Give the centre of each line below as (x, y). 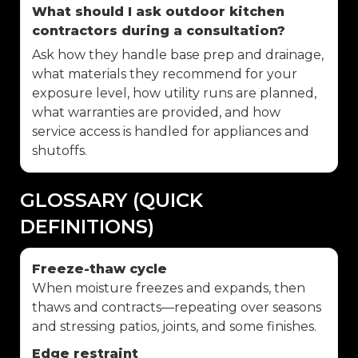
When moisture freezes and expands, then (169, 288)
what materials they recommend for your (165, 74)
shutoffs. (60, 150)
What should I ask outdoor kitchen (158, 11)
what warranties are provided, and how (156, 112)
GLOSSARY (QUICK (111, 200)
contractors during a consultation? (159, 30)
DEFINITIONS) (87, 226)
